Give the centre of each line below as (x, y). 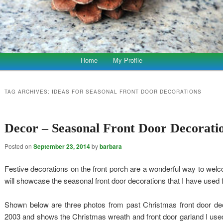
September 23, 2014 (61, 146)
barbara (111, 146)
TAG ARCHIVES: (28, 91)
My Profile (128, 60)
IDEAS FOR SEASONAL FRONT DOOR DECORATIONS (126, 91)
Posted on (19, 146)
